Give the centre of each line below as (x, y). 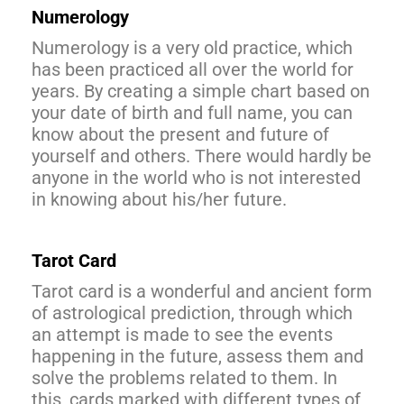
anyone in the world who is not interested (196, 177)
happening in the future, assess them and (197, 356)
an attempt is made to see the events (182, 334)
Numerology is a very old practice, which (192, 47)
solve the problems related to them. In (184, 377)
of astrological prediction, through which (192, 312)
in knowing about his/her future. (159, 199)
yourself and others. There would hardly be (202, 156)
